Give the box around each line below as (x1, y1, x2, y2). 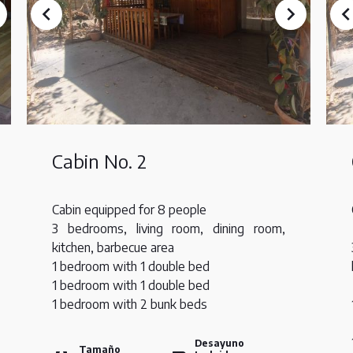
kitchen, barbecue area (52, 240, 174, 255)
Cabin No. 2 (52, 149, 147, 173)
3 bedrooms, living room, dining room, (52, 221, 285, 236)
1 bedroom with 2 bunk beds (52, 296, 207, 312)
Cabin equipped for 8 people (52, 202, 206, 217)
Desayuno (195, 337, 245, 349)
